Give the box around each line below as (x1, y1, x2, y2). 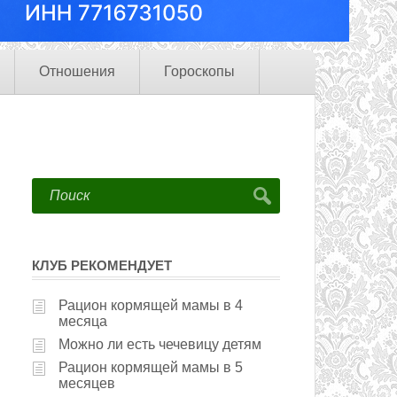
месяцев (58, 376, 115, 391)
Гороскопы (164, 64, 235, 79)
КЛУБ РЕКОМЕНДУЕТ (32, 258, 172, 273)
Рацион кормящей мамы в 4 (58, 298, 243, 313)
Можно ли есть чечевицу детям (58, 337, 261, 352)
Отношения (39, 64, 115, 79)
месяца (58, 314, 107, 329)
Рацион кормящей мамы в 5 (58, 360, 243, 375)
